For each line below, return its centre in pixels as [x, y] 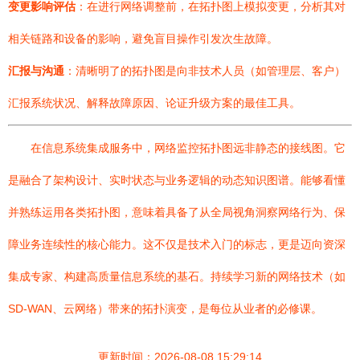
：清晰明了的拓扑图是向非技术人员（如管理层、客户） [205, 71]
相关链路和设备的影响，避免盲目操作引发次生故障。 [143, 39]
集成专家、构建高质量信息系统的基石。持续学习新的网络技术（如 [177, 276]
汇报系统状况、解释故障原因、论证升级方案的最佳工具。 [154, 103]
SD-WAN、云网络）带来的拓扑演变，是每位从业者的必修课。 [165, 309]
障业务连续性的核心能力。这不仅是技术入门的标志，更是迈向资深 [177, 244]
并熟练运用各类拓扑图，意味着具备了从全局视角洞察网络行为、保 [177, 212]
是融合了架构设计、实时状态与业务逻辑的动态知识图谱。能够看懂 [177, 180]
